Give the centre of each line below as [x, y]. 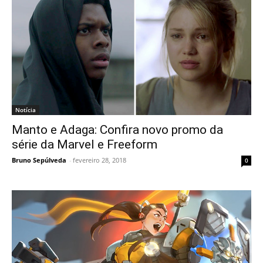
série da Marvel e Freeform [85, 144]
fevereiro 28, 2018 [100, 160]
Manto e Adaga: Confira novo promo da [117, 130]
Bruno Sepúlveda [39, 160]
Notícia [26, 110]
